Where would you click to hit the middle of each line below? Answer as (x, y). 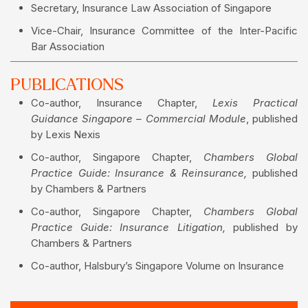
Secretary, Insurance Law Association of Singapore (151, 8)
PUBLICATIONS (67, 85)
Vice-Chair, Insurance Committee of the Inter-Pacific (164, 31)
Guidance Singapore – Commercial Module (139, 119)
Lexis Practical (255, 103)
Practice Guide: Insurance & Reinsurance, (142, 173)
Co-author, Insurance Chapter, (122, 103)
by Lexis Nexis (66, 135)
